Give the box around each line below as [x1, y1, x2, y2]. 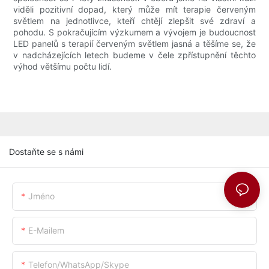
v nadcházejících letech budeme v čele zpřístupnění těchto [13, 50, 256, 61]
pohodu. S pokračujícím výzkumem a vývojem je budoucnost [13, 27, 256, 38]
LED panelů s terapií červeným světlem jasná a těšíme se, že [13, 38, 256, 49]
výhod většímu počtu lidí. [13, 61, 112, 72]
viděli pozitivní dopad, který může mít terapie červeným [13, 4, 256, 15]
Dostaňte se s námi [9, 146, 83, 157]
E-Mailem [28, 225, 64, 235]
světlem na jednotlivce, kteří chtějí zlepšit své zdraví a [13, 16, 256, 26]
